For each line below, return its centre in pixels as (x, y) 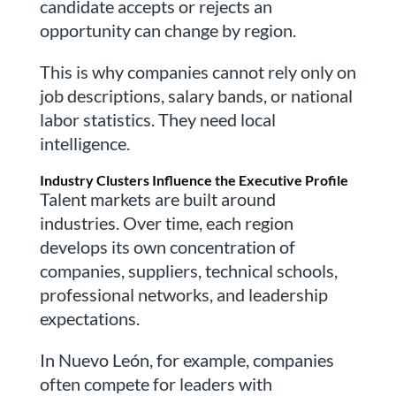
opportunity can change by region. (168, 30)
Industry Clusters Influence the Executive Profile (194, 180)
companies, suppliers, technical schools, (188, 271)
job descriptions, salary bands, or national (196, 96)
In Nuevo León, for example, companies (187, 360)
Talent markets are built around (157, 199)
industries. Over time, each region (166, 223)
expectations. (89, 319)
